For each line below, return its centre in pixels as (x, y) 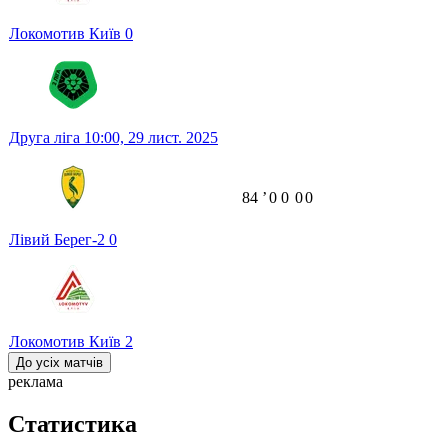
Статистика (72, 424)
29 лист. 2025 (173, 138)
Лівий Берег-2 (59, 240)
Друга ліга (46, 138)
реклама (35, 382)
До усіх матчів (59, 363)
